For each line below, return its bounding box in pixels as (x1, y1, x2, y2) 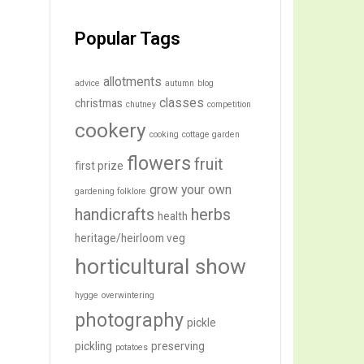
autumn (165, 78, 194, 89)
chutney (126, 99, 156, 110)
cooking (149, 129, 179, 141)
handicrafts (75, 205, 154, 225)
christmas (75, 97, 123, 110)
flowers (127, 152, 191, 175)
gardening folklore (75, 186, 146, 197)
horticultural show (75, 253, 246, 279)
